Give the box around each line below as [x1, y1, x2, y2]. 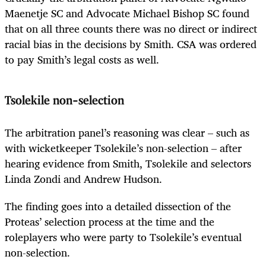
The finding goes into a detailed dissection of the [5, 197, 231, 216]
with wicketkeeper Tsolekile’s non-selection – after [5, 138, 242, 157]
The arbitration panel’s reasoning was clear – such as [5, 123, 249, 141]
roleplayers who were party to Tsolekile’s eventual [5, 228, 242, 246]
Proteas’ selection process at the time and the [5, 213, 214, 231]
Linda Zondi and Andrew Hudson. [5, 169, 168, 188]
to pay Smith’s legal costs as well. [5, 50, 159, 69]
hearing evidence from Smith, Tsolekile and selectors [5, 154, 251, 172]
